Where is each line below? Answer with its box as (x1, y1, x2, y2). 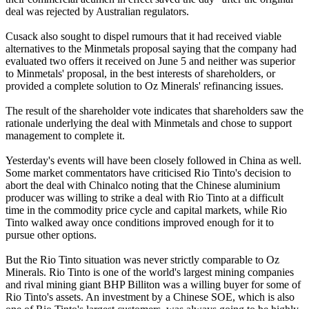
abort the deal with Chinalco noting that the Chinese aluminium (6, 179, 280, 191)
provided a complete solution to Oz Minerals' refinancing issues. (6, 80, 283, 92)
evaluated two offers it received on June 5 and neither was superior (6, 55, 295, 67)
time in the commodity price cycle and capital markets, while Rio (6, 204, 287, 216)
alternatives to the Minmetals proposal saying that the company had (6, 43, 297, 54)
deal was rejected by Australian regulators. (6, 6, 189, 17)
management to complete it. (6, 130, 125, 141)
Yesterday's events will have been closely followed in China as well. (6, 154, 301, 166)
